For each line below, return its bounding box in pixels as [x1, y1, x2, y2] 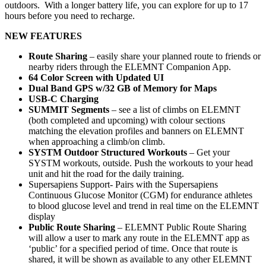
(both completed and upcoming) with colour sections [28, 115, 225, 125]
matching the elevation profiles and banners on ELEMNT [28, 125, 244, 136]
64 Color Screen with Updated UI [28, 72, 166, 83]
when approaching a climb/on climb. [28, 136, 165, 147]
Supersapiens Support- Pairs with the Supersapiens [28, 179, 218, 189]
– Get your [189, 147, 230, 157]
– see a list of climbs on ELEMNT [112, 104, 240, 115]
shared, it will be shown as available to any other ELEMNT [28, 254, 252, 264]
